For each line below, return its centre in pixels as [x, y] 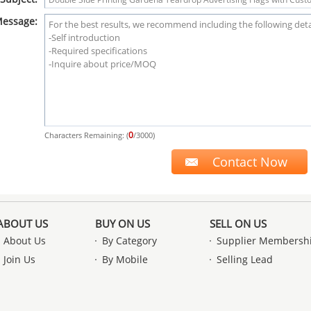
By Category [129, 241]
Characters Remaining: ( [86, 135]
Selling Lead [245, 259]
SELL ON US [238, 224]
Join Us [19, 259]
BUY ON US [123, 224]
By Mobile [125, 259]
